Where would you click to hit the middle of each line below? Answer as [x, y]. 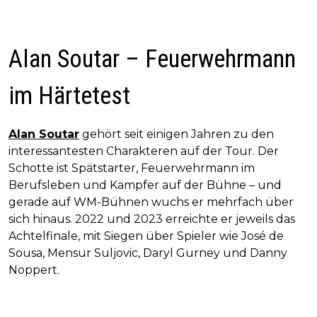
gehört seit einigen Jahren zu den [177, 134]
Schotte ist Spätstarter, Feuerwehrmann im [132, 168]
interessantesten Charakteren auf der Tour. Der [144, 151]
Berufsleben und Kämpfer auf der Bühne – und [145, 185]
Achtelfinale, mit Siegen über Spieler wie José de [146, 236]
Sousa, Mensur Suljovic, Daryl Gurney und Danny [148, 253]
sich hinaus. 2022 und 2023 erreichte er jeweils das [152, 219]
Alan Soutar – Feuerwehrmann [152, 59]
